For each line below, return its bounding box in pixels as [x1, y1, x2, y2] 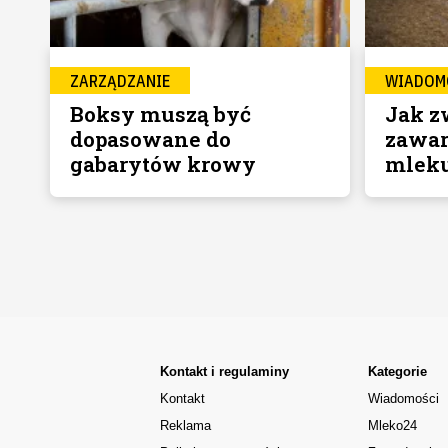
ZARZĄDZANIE [69, 71, 170, 92]
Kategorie [368, 364, 428, 380]
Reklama [159, 418, 211, 434]
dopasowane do [69, 125, 231, 154]
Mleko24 [368, 418, 418, 434]
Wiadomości [368, 391, 440, 407]
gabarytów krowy [69, 150, 256, 179]
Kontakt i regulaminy [159, 364, 289, 380]
